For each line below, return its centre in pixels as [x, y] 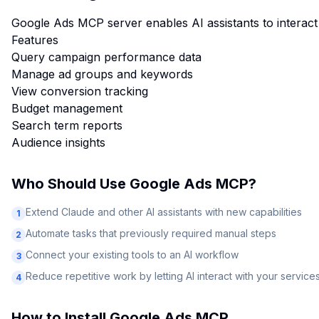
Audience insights [58, 142]
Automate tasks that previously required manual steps [151, 233]
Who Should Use [70, 184]
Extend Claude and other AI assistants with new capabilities [164, 212]
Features [35, 40]
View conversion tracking [80, 91]
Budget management [67, 108]
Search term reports [67, 125]
